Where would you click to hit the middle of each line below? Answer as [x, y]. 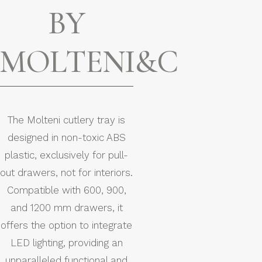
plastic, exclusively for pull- [66, 155]
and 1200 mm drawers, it [66, 207]
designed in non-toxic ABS [66, 137]
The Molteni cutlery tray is [66, 120]
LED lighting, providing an [66, 242]
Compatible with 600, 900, [66, 190]
